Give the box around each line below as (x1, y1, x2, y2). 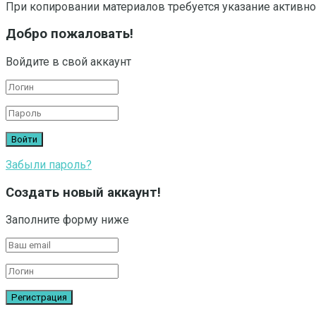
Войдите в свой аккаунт (6, 55, 131, 68)
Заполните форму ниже (6, 213, 129, 227)
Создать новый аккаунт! (6, 184, 161, 200)
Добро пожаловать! (6, 26, 133, 42)
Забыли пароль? (6, 158, 92, 171)
